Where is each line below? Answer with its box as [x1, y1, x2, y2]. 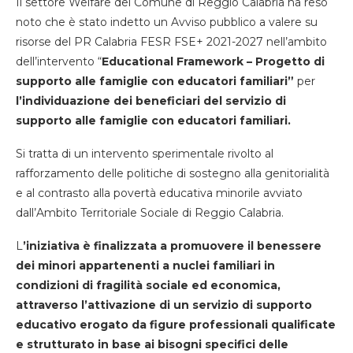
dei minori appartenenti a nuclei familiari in [16, 258, 275, 273]
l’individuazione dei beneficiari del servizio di [16, 93, 286, 108]
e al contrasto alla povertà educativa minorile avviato [16, 185, 303, 200]
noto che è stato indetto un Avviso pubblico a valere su [16, 14, 318, 29]
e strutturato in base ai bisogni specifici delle [16, 336, 288, 351]
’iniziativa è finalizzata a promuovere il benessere [23, 238, 321, 253]
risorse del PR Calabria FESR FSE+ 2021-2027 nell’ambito [16, 34, 327, 49]
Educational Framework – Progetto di [102, 54, 325, 69]
